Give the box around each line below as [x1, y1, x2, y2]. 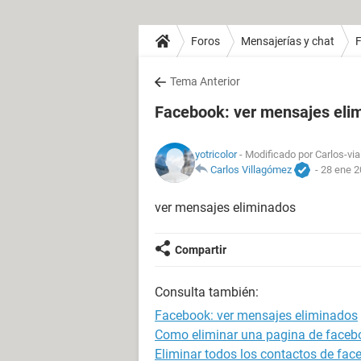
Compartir [175, 243, 226, 256]
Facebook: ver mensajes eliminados [155, 308, 358, 323]
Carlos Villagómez [210, 163, 292, 176]
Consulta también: [155, 284, 259, 300]
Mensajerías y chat [241, 34, 334, 48]
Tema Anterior [170, 75, 240, 88]
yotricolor [195, 147, 237, 160]
